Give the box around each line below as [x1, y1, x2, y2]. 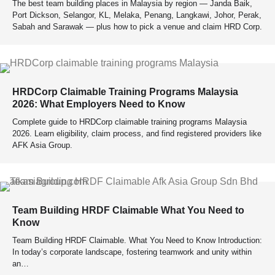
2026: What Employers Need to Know [12, 98, 185, 109]
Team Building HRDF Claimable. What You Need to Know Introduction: [12, 235, 262, 245]
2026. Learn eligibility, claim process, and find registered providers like [12, 128, 261, 138]
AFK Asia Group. [12, 140, 72, 150]
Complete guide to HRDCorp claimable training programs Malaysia [12, 117, 247, 126]
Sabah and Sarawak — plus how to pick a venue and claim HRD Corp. [12, 21, 262, 31]
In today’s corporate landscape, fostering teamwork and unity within [12, 247, 252, 257]
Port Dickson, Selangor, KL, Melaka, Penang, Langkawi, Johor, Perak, [12, 10, 261, 20]
